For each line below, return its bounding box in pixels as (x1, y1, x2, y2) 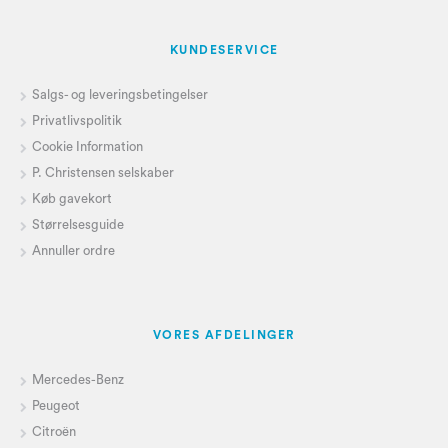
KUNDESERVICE (169, 44, 279, 57)
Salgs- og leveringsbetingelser (32, 88, 208, 102)
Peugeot (32, 399, 80, 413)
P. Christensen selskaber (32, 166, 177, 180)
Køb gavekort (32, 192, 112, 206)
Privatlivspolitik (32, 114, 122, 128)
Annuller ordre (32, 244, 115, 258)
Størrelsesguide (32, 218, 124, 232)
